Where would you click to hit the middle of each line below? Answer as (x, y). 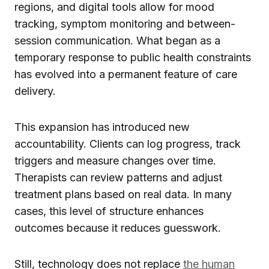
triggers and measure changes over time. (115, 160)
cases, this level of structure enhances (109, 211)
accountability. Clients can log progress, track (128, 144)
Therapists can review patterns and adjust (118, 177)
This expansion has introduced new (102, 127)
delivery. (35, 91)
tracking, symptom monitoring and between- (125, 23)
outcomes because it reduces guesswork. (118, 228)
